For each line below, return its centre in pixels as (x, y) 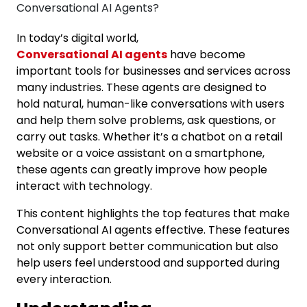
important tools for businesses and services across (153, 71)
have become (206, 54)
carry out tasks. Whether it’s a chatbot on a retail (149, 137)
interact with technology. (84, 186)
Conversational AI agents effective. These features (153, 230)
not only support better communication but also (147, 246)
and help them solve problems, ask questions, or (146, 120)
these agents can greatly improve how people (142, 170)
